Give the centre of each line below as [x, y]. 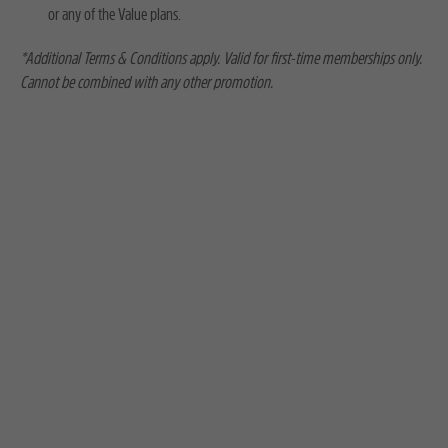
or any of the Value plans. [114, 14]
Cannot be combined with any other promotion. [146, 82]
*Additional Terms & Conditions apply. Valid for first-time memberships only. [221, 58]
